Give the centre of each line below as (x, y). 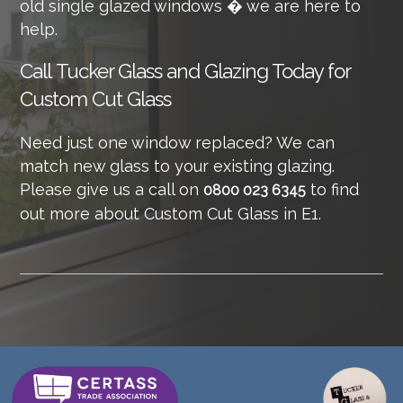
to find (333, 190)
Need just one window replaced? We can (178, 143)
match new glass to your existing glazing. (178, 166)
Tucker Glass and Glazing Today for (203, 72)
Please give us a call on (112, 190)
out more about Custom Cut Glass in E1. (171, 214)
